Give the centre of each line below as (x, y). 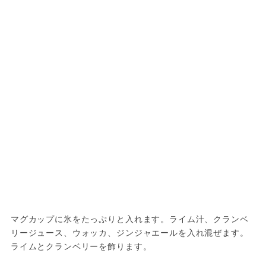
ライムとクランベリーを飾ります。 (81, 246)
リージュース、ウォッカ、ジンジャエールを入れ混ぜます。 (129, 232)
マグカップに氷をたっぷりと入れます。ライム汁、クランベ (129, 219)
